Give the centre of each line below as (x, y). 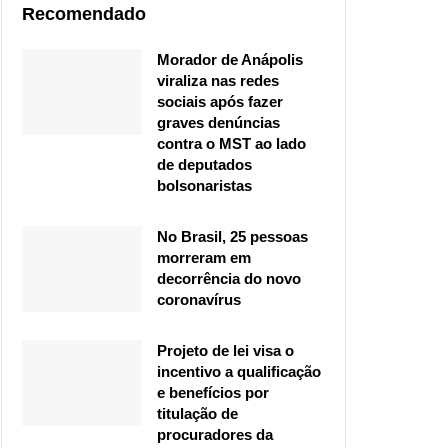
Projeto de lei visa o (225, 351)
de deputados (204, 165)
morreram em (204, 258)
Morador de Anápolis (230, 60)
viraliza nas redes (218, 81)
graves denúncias (218, 123)
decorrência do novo (229, 279)
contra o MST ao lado (231, 144)
